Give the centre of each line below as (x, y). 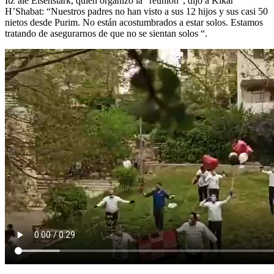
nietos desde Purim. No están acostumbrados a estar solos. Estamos (134, 22)
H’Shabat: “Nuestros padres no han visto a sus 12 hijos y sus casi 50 (136, 11)
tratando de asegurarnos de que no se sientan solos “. (106, 33)
